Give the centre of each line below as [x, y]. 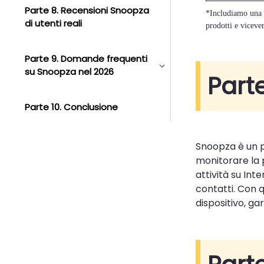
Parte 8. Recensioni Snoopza [87, 10]
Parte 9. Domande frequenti [86, 59]
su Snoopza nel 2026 [69, 72]
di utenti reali [53, 23]
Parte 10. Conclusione [71, 107]
